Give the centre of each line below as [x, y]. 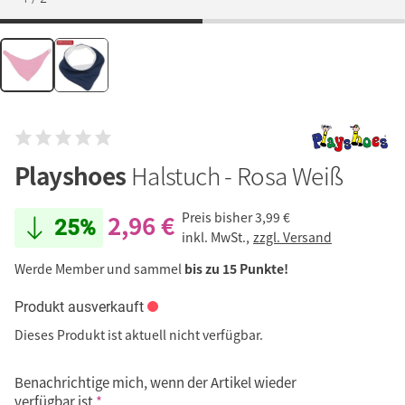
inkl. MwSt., [217, 237]
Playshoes [73, 175]
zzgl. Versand [292, 237]
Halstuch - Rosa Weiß [237, 175]
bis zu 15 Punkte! [236, 268]
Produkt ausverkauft [79, 306]
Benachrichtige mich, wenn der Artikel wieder [155, 381]
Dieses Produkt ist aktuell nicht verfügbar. [139, 334]
